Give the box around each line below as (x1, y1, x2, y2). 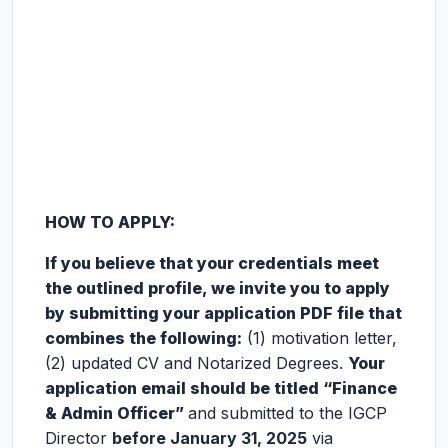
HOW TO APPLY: (45, 212, 175, 232)
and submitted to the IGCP (188, 403, 387, 423)
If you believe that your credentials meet (45, 253, 379, 273)
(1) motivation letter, (242, 328, 397, 348)
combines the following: (45, 328, 242, 348)
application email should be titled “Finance (45, 378, 397, 398)
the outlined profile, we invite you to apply (45, 278, 390, 298)
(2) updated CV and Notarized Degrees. (45, 353, 348, 373)
